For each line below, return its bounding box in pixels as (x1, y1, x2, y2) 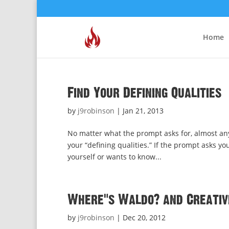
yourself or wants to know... (67, 152, 162, 162)
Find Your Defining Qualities (67, 86, 221, 100)
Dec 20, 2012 (123, 213, 166, 222)
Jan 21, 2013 (123, 106, 164, 116)
